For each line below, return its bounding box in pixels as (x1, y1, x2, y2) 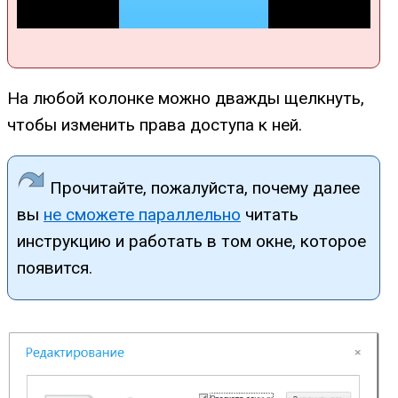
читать (241, 204, 298, 225)
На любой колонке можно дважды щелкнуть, (7, 87, 364, 108)
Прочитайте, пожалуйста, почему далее (45, 178, 360, 198)
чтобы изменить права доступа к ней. (7, 114, 302, 135)
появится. (17, 258, 92, 278)
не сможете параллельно (44, 204, 241, 225)
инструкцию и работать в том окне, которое (17, 231, 366, 251)
